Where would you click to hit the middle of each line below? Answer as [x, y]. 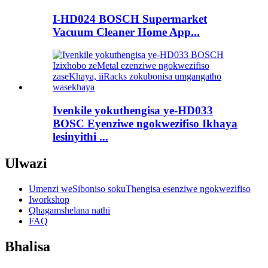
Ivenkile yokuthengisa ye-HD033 [133, 111]
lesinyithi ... [80, 137]
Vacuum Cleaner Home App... [126, 32]
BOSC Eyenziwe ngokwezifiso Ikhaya [145, 124]
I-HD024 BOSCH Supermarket [130, 19]
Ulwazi [26, 164]
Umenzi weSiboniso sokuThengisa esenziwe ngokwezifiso [140, 188]
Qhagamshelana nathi [69, 210]
